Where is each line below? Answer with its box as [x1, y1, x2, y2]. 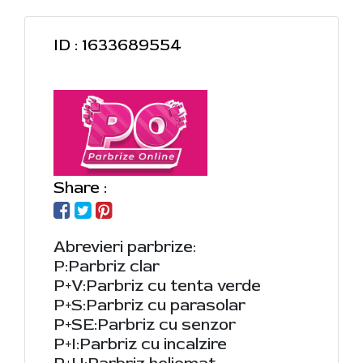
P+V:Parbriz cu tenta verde [53, 275, 261, 296]
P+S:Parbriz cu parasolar [53, 294, 246, 315]
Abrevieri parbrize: [53, 236, 196, 257]
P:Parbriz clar [53, 255, 160, 276]
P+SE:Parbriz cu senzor [53, 314, 236, 335]
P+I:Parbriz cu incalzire [53, 333, 227, 354]
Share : [53, 177, 107, 198]
